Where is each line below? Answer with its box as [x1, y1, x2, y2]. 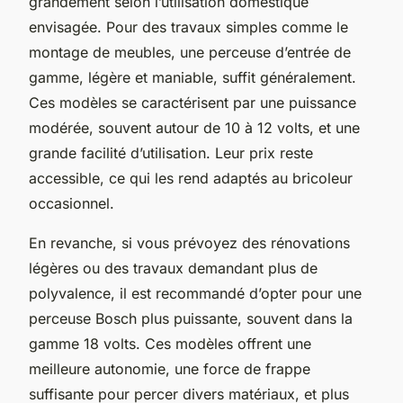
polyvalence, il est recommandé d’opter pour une [29, 283, 362, 302]
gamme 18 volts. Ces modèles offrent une [29, 334, 311, 353]
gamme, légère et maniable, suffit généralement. [29, 67, 356, 86]
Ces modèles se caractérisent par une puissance [29, 93, 356, 112]
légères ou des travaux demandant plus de [29, 258, 318, 277]
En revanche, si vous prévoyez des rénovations [29, 233, 350, 252]
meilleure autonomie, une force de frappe [29, 359, 310, 378]
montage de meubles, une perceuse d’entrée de [29, 42, 351, 61]
